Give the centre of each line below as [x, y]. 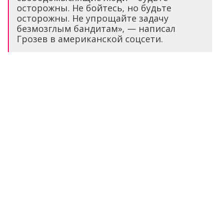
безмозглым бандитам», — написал [96, 29]
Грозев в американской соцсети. [90, 39]
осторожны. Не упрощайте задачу [93, 18]
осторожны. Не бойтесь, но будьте [94, 8]
